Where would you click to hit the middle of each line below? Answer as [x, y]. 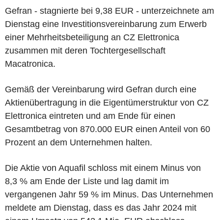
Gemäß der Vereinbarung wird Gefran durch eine [101, 89]
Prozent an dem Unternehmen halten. [79, 142]
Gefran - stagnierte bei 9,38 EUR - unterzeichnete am [110, 11]
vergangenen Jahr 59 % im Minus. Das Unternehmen [109, 194]
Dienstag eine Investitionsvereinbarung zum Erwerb [106, 24]
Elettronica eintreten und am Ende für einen [90, 116]
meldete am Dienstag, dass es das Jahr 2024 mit [101, 207]
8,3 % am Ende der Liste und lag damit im [87, 181]
